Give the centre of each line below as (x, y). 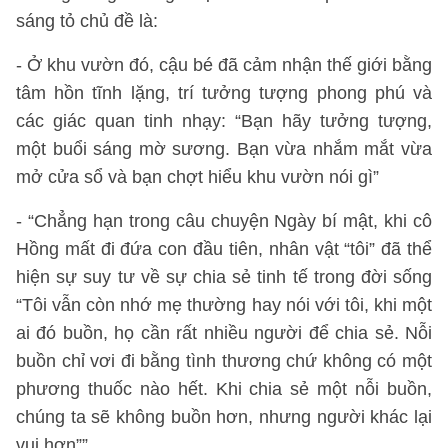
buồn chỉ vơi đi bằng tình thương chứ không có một (224, 361)
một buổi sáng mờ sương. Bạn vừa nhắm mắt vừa (224, 149)
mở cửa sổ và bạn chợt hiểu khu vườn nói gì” (197, 177)
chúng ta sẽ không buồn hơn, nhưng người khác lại (224, 417)
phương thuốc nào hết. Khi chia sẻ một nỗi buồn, (224, 389)
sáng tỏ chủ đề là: (87, 21)
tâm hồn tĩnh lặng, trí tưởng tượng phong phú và (224, 93)
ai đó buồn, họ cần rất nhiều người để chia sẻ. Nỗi (224, 333)
